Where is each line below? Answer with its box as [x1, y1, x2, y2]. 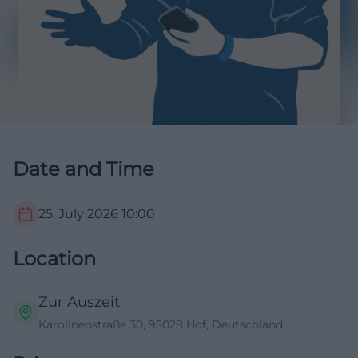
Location [13, 247, 96, 271]
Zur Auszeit [38, 293, 120, 312]
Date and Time [13, 157, 154, 181]
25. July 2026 [38, 206, 118, 222]
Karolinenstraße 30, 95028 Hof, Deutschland [38, 317, 283, 332]
